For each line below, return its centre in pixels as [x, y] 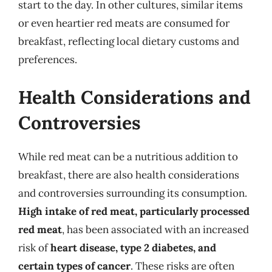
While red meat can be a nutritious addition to [128, 156]
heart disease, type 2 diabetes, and [133, 247]
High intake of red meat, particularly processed [134, 211]
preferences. [48, 59]
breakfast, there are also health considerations [129, 175]
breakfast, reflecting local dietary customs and [129, 41]
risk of [34, 247]
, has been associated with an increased [155, 229]
